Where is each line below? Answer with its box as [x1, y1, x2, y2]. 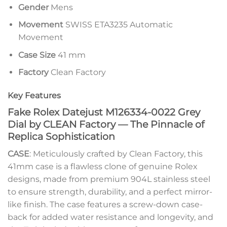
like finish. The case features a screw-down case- [8, 199, 203, 209]
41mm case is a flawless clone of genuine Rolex [8, 161, 198, 171]
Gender [18, 2, 49, 12]
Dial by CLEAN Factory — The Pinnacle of [8, 118, 204, 131]
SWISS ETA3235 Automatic [63, 20, 173, 30]
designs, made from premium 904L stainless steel [8, 174, 210, 184]
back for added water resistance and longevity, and [8, 212, 213, 222]
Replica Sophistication [8, 130, 115, 143]
